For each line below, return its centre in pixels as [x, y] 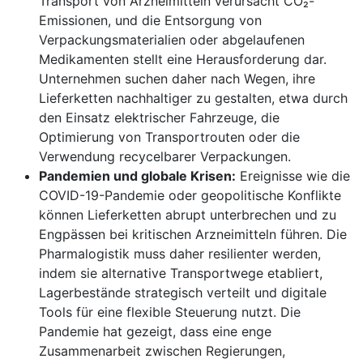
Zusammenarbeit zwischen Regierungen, [162, 351]
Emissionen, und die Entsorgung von [150, 21]
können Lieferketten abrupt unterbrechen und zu [188, 215]
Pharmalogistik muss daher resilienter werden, [180, 254]
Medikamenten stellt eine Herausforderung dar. [183, 60]
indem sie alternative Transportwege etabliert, [181, 273]
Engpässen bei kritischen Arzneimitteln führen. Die [193, 235]
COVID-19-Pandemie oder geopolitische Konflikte [190, 196]
